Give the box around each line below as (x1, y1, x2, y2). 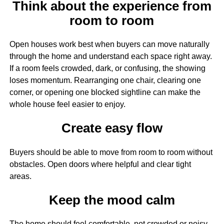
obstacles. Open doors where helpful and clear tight (9, 159, 191, 168)
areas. (9, 171, 31, 180)
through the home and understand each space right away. (9, 52, 212, 61)
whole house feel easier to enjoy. (9, 100, 125, 109)
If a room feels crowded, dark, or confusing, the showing (9, 64, 205, 73)
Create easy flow (61, 121, 162, 135)
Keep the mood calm (48, 192, 175, 207)
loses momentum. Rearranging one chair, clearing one (9, 76, 201, 85)
